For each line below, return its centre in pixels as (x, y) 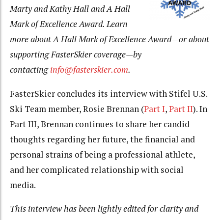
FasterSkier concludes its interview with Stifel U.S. (109, 93)
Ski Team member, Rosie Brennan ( (77, 109)
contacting (30, 70)
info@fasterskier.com (89, 70)
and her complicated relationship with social (97, 169)
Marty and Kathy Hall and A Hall (70, 9)
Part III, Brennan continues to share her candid (100, 124)
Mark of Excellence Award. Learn (69, 24)
